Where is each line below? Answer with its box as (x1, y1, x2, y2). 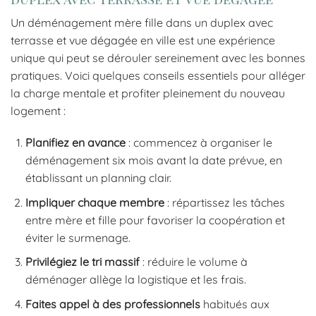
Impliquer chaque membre (25, 195, 164, 209)
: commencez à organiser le (125, 135, 272, 150)
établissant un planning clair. (25, 171, 171, 186)
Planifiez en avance (25, 135, 126, 150)
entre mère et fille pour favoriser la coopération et (25, 212, 285, 227)
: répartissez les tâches (164, 195, 285, 209)
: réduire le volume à (139, 255, 248, 269)
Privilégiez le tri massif (25, 255, 140, 269)
